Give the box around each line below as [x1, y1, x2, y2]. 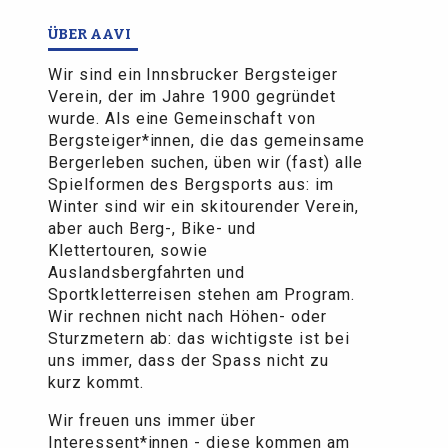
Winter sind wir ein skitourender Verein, [48, 197, 360, 217]
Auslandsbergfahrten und [48, 263, 246, 283]
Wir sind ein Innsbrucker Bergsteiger [48, 65, 338, 85]
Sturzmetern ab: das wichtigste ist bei [48, 329, 350, 349]
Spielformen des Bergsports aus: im [48, 175, 334, 195]
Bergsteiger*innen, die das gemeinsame [48, 131, 365, 151]
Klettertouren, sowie [48, 241, 209, 261]
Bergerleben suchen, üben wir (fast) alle [48, 153, 364, 173]
